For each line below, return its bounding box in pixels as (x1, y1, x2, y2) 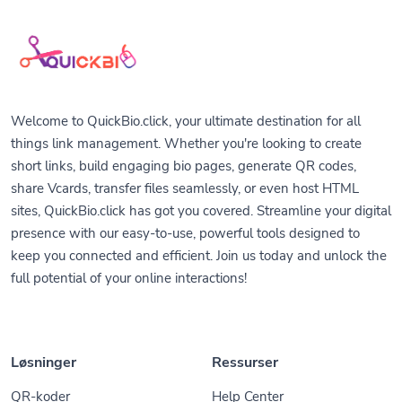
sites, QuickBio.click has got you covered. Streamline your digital (11, 180, 391, 199)
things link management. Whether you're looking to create (11, 113, 362, 132)
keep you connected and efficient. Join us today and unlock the (11, 225, 387, 244)
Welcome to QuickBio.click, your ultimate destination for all (11, 91, 361, 109)
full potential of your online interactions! (11, 248, 247, 267)
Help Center (212, 366, 284, 385)
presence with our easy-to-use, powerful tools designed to (11, 203, 360, 222)
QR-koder (11, 366, 70, 385)
